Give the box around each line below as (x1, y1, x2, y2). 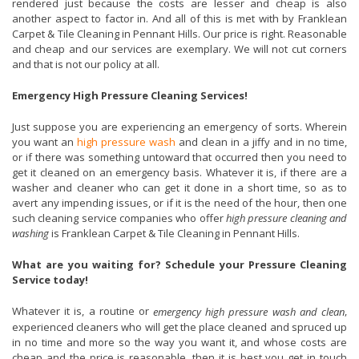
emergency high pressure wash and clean (153, 304, 345, 319)
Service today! (12, 272, 88, 287)
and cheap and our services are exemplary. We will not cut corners (12, 41, 347, 56)
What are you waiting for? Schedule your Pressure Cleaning (12, 256, 347, 272)
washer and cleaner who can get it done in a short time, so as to (12, 179, 347, 195)
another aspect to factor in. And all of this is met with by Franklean (12, 10, 347, 26)
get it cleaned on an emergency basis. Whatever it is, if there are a (12, 164, 347, 179)
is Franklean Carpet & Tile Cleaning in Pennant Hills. (49, 225, 300, 240)
